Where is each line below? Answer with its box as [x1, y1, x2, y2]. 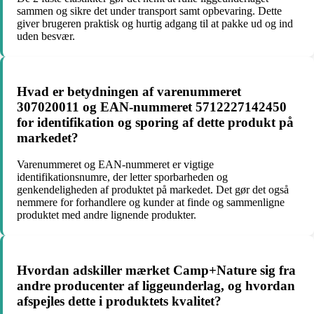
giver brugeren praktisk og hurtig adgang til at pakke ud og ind [17, 17, 293, 29]
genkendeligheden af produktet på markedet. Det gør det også [17, 184, 289, 196]
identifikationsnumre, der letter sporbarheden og [17, 171, 228, 184]
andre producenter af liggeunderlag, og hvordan [17, 278, 295, 294]
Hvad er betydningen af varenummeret [17, 83, 241, 99]
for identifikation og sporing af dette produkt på [17, 114, 294, 130]
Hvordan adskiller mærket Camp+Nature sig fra [17, 263, 296, 278]
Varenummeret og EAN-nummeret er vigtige [17, 158, 214, 171]
